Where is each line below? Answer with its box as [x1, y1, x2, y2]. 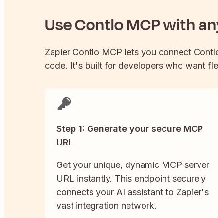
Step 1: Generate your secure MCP [56, 124, 203, 134]
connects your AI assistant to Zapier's [56, 187, 209, 198]
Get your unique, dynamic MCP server [56, 160, 209, 170]
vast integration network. [56, 200, 157, 211]
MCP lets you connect [99, 47, 194, 57]
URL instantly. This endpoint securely [56, 173, 206, 184]
